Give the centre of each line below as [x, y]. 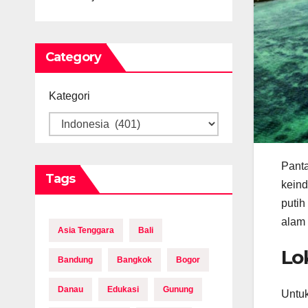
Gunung [178, 289]
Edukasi [123, 289]
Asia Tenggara [86, 230]
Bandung [75, 260]
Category [73, 57]
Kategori [69, 96]
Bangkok [134, 260]
